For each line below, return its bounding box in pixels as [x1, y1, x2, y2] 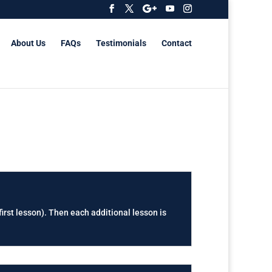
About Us [11, 38, 46, 48]
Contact [161, 38, 192, 48]
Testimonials [96, 38, 146, 48]
